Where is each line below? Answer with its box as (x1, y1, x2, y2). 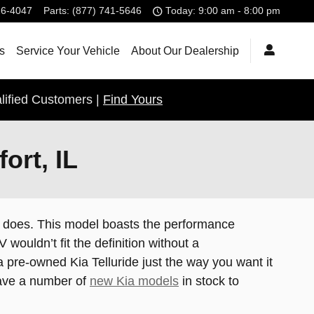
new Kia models (90, 274, 179, 288)
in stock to (179, 274, 239, 288)
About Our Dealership (131, 44, 239, 57)
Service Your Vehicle (16, 44, 120, 57)
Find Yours (103, 92, 163, 107)
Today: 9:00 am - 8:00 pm (165, 6, 280, 16)
